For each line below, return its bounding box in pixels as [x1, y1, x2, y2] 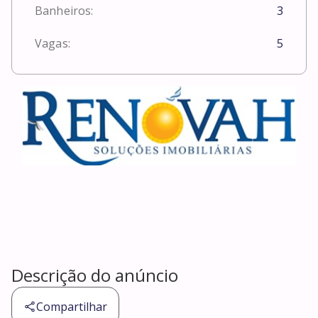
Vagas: [35, 35, 70, 52]
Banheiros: [35, 3, 94, 19]
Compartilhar [36, 299, 107, 315]
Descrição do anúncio [11, 263, 178, 287]
